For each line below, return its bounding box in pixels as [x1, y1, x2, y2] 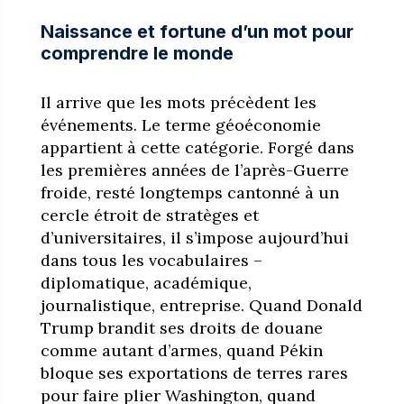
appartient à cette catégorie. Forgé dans [40, 136, 354, 158]
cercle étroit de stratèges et [40, 204, 259, 225]
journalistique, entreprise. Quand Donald [40, 294, 363, 316]
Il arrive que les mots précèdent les [40, 91, 317, 113]
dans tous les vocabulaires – [40, 249, 262, 271]
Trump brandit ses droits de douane [40, 317, 323, 338]
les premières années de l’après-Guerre [40, 159, 349, 180]
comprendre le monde [40, 41, 234, 64]
